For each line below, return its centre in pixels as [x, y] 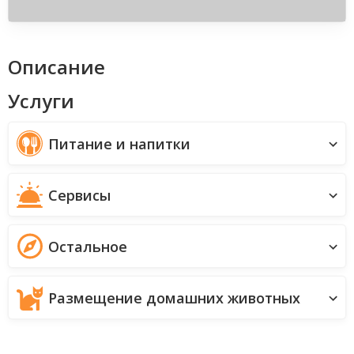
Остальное [88, 246]
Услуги [41, 101]
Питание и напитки [119, 143]
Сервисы [79, 195]
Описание [56, 67]
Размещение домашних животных [174, 298]
